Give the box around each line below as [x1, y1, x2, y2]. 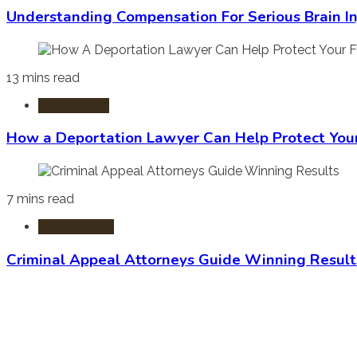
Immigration [38, 97, 109, 113]
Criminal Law [38, 219, 114, 235]
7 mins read [6, 191, 74, 207]
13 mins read [6, 69, 80, 85]
